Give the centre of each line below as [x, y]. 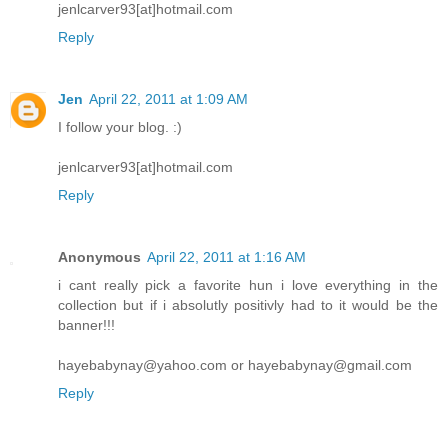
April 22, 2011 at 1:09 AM [168, 98]
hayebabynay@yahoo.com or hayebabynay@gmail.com [235, 364]
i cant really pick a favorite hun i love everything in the [248, 284]
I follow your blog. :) [120, 126]
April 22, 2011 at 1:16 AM [226, 256]
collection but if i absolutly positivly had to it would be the [248, 304]
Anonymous [99, 256]
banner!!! [86, 324]
